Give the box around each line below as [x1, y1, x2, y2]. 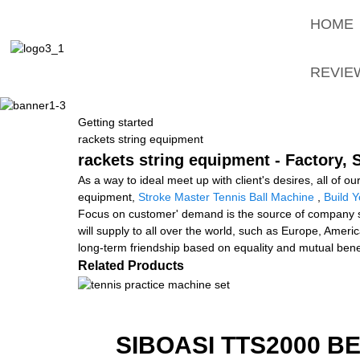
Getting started [78, 115, 153, 129]
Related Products [78, 258, 184, 272]
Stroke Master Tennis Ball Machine [138, 190, 314, 203]
